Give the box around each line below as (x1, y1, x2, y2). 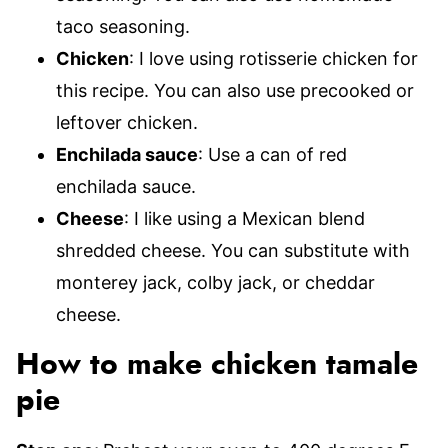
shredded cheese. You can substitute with (56, 240, 410, 261)
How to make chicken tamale (16, 350, 418, 380)
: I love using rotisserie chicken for (129, 48, 418, 69)
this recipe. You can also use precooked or (56, 80, 414, 101)
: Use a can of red (198, 144, 347, 165)
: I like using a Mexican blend (124, 208, 365, 229)
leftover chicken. (56, 112, 198, 133)
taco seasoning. (56, 16, 190, 37)
